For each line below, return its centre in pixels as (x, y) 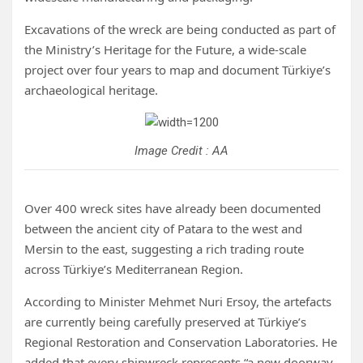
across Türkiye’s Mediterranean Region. (134, 269)
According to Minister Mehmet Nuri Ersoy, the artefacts (178, 301)
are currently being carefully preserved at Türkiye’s (165, 322)
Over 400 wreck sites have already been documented (173, 208)
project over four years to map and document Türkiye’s (177, 70)
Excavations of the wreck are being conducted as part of (180, 29)
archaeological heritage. (91, 90)
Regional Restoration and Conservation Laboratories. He (181, 342)
